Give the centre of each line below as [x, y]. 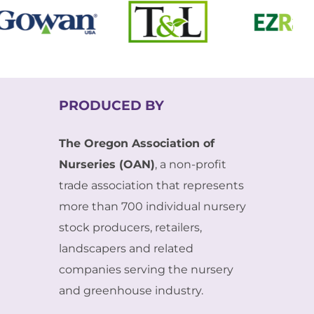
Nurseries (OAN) [107, 164]
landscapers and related [126, 248]
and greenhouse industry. [131, 290]
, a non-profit [190, 164]
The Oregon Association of [136, 143]
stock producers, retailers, [130, 227]
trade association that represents [151, 185]
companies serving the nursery [146, 269]
